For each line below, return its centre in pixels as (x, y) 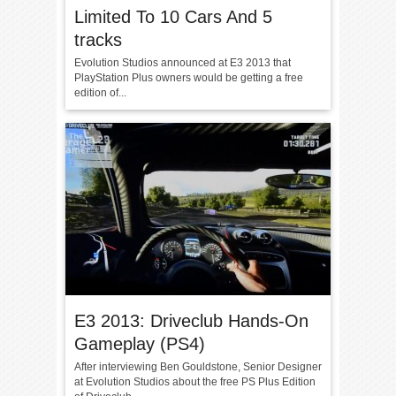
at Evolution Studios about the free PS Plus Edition (195, 382)
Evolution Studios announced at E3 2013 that (183, 63)
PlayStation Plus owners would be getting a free (189, 78)
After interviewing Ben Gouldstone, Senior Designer (198, 367)
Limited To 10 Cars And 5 (173, 17)
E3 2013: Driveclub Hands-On (191, 321)
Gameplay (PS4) (140, 344)
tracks (98, 40)
